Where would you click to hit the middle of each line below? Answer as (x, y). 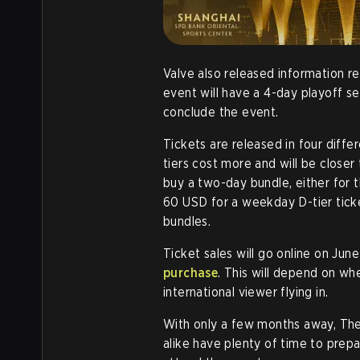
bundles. (189, 221)
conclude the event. (221, 112)
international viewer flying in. (246, 292)
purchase (191, 273)
